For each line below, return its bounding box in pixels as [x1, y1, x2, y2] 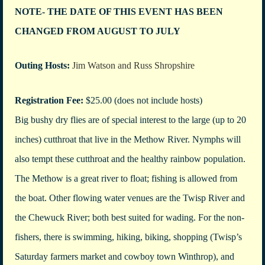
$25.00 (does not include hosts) [83, 95, 202, 105]
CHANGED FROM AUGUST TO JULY [15, 25, 183, 36]
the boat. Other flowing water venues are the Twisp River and [15, 192, 245, 203]
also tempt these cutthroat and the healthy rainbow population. [15, 153, 245, 164]
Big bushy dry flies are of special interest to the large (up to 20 [15, 114, 246, 125]
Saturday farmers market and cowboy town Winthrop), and [15, 251, 234, 261]
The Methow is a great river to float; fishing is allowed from [15, 173, 237, 183]
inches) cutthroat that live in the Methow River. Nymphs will [15, 134, 241, 144]
